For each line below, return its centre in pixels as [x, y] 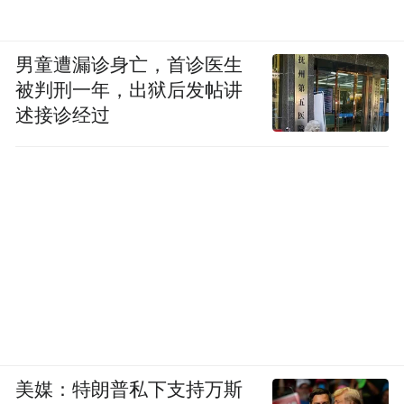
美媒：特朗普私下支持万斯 [129, 389]
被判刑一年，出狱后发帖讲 [129, 90]
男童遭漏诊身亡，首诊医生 [129, 64]
